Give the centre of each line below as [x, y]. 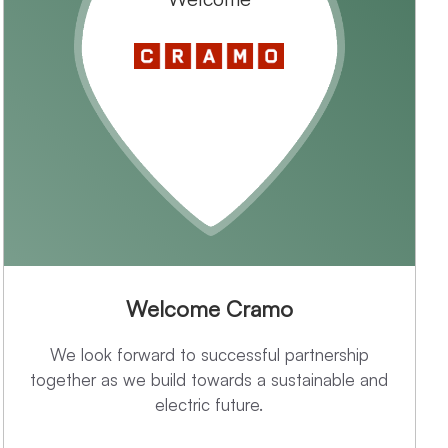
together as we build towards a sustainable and [209, 380]
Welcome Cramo [209, 309]
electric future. [209, 405]
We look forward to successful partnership [209, 355]
